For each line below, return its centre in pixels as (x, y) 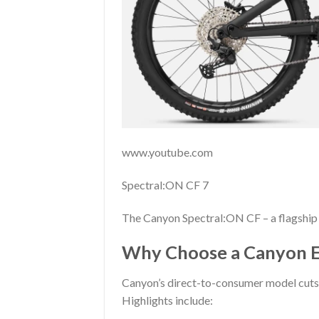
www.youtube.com (167, 152)
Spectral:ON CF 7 (165, 184)
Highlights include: (167, 300)
